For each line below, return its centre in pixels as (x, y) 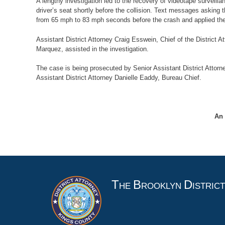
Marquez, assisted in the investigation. (92, 49)
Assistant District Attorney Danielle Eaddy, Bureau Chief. (119, 78)
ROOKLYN (162, 186)
